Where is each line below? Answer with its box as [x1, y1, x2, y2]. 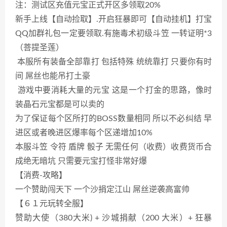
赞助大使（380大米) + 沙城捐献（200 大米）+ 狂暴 [15, 213, 212, 222]
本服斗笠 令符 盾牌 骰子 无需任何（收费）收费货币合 [15, 142, 212, 151]
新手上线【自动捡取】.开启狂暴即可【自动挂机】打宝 [15, 15, 212, 23]
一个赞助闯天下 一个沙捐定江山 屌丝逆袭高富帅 [15, 185, 192, 194]
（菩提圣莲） [15, 43, 64, 52]
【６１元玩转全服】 [15, 199, 88, 208]
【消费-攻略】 [15, 171, 67, 179]
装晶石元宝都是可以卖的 [15, 100, 104, 108]
